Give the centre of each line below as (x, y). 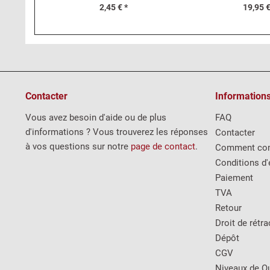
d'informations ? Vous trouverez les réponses (117, 132)
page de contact (163, 146)
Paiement (234, 178)
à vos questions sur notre (78, 146)
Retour (228, 208)
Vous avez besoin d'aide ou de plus (96, 118)
